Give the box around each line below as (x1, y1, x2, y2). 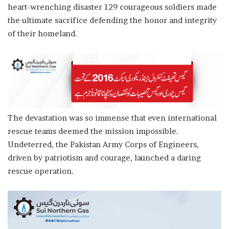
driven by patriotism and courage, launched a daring (8, 153, 201, 163)
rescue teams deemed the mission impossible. (8, 126, 178, 136)
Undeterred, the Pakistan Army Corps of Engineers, (8, 140, 199, 150)
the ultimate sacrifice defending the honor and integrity (8, 15, 217, 26)
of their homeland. (8, 29, 77, 39)
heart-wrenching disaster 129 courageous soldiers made (8, 2, 217, 12)
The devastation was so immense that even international (8, 113, 217, 123)
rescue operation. (8, 166, 74, 176)
